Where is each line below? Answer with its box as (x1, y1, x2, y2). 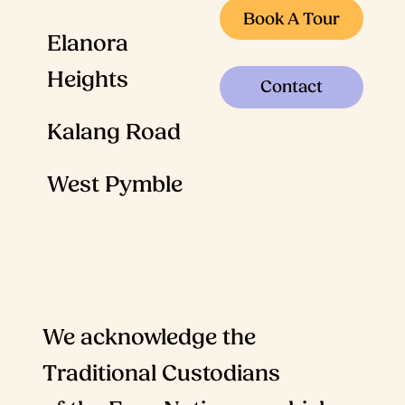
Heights (46, 64, 128, 94)
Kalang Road (46, 117, 181, 146)
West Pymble (46, 169, 183, 199)
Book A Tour (242, 7, 340, 30)
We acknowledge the (42, 323, 256, 353)
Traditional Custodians (42, 359, 280, 389)
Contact (259, 76, 323, 99)
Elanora (46, 28, 128, 58)
